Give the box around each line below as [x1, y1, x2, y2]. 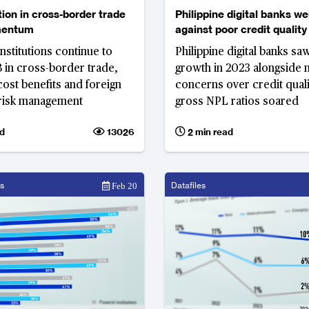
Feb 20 [110, 181, 137, 191]
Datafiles [171, 180, 206, 191]
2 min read [186, 126, 233, 138]
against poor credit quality [175, 23, 307, 37]
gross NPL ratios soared [175, 97, 299, 108]
